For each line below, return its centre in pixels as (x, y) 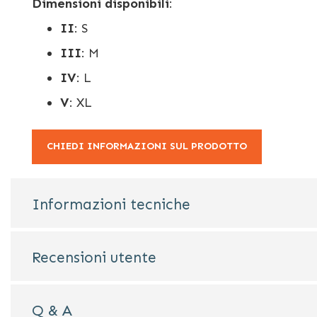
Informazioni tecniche (111, 204)
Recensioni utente (94, 257)
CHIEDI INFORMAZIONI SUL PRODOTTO (147, 146)
